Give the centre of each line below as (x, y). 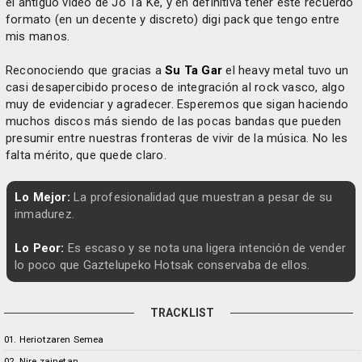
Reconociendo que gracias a (86, 70)
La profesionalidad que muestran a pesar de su (201, 197)
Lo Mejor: (42, 197)
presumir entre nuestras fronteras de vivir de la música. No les (177, 138)
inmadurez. (44, 214)
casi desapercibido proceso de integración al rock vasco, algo (175, 87)
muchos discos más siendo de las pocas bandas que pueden (174, 121)
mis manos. (38, 36)
